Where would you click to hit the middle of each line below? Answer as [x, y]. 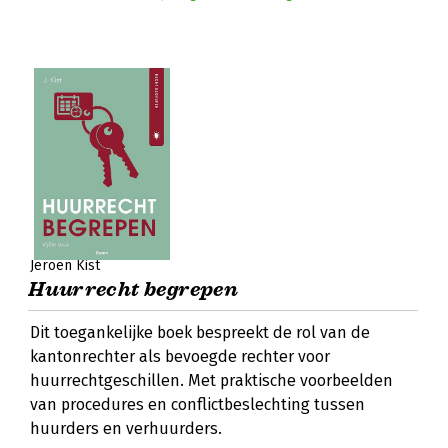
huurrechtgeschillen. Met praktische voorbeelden [211, 380]
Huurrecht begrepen [133, 289]
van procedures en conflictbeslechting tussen [197, 404]
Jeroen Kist [65, 265]
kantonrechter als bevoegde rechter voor [180, 356]
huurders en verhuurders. [126, 428]
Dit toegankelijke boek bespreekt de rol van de [200, 332]
